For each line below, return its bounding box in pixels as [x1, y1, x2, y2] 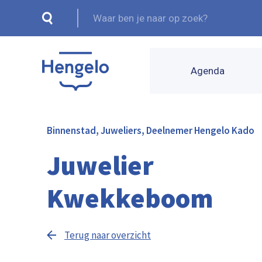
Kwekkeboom [47, 181, 213, 215]
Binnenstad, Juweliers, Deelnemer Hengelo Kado [47, 124, 254, 137]
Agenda [191, 65, 225, 77]
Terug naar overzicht [64, 229, 151, 242]
